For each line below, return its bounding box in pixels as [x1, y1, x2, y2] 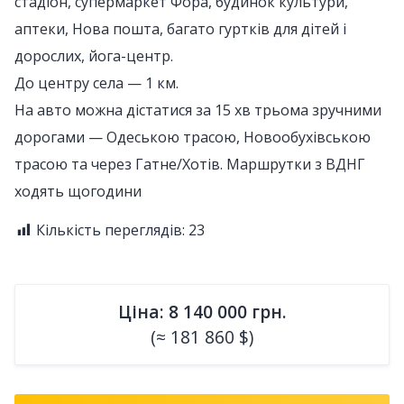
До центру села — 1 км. [14, 73, 179, 94]
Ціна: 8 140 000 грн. [117, 299, 287, 325]
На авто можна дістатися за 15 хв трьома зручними [14, 100, 381, 121]
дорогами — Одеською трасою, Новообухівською [14, 127, 371, 148]
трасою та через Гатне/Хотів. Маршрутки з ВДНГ [14, 154, 365, 175]
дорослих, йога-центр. [14, 46, 173, 67]
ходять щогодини [14, 181, 142, 202]
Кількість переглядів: [36, 220, 185, 241]
